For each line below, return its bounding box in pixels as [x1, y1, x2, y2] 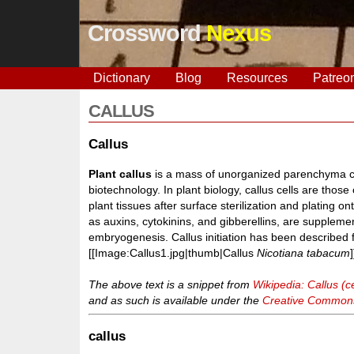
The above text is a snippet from [88, 277, 254, 291]
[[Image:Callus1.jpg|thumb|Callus [88, 246, 258, 259]
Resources [226, 71, 288, 85]
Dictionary [92, 71, 150, 85]
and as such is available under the [88, 293, 263, 307]
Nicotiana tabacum [257, 246, 351, 259]
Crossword [87, 21, 206, 46]
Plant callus [88, 167, 153, 180]
